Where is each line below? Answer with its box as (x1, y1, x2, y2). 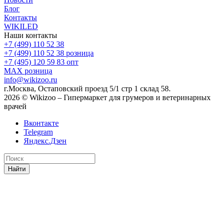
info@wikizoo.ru (4, 75, 57, 84)
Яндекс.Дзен (24, 136, 67, 145)
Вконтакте (24, 118, 59, 127)
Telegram (24, 127, 53, 136)
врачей (4, 102, 27, 110)
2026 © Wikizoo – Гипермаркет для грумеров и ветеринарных (4, 93, 211, 102)
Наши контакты (4, 31, 57, 39)
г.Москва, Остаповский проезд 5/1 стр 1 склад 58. (4, 84, 171, 93)
